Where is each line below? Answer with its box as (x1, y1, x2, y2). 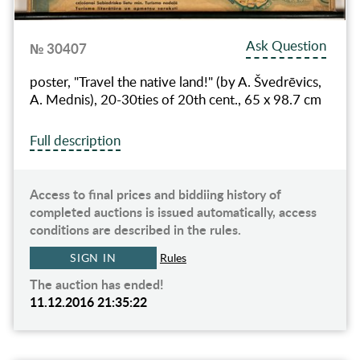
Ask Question (246, 36, 327, 55)
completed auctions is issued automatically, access (29, 202, 317, 222)
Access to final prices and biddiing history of (29, 185, 281, 204)
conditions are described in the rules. (29, 220, 241, 239)
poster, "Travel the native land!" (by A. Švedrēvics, (29, 72, 321, 92)
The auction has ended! (29, 275, 164, 294)
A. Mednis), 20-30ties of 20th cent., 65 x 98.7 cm (29, 90, 321, 109)
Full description (29, 131, 121, 150)
